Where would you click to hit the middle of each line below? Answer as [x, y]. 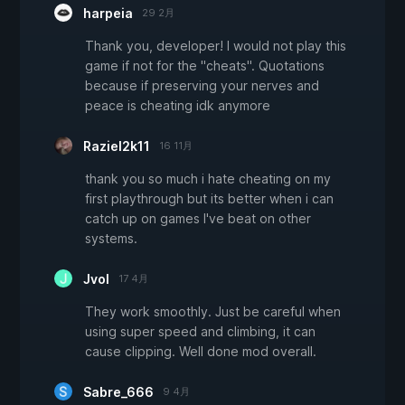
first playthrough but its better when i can [209, 199]
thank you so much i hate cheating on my [208, 179]
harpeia [108, 14]
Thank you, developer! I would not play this [216, 46]
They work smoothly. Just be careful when [213, 312]
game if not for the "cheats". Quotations [205, 66]
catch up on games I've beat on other [198, 219]
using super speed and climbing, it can [200, 332]
